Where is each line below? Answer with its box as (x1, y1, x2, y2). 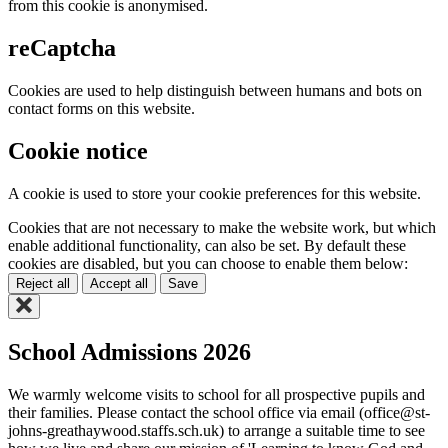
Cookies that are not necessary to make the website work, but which (8, 218, 436, 236)
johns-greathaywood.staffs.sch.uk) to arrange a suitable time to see (8, 421, 425, 439)
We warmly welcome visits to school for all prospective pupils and (8, 385, 425, 403)
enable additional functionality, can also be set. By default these (8, 236, 406, 254)
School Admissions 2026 (8, 338, 251, 365)
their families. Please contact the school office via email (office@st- (8, 403, 430, 421)
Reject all (16, 275, 70, 291)
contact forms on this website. (8, 100, 195, 118)
